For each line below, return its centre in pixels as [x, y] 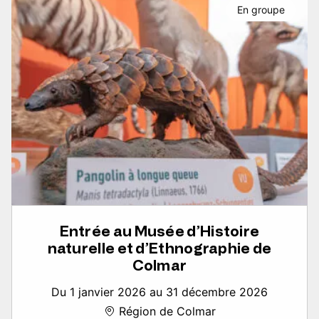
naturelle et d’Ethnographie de [159, 249]
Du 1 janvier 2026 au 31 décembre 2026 [159, 292]
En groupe [261, 10]
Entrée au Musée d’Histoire [159, 232]
